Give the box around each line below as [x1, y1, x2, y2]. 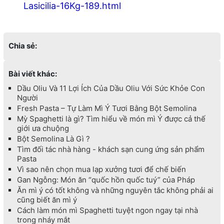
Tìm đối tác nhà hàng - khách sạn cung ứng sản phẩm [16, 144, 204, 154]
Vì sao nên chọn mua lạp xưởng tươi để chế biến [16, 164, 186, 174]
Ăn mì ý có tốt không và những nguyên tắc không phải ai [16, 185, 213, 195]
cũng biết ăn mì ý [16, 195, 77, 205]
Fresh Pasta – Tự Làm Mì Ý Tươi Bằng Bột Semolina [16, 103, 196, 113]
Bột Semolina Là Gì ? [16, 134, 90, 144]
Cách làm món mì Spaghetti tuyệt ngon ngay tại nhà [16, 205, 198, 215]
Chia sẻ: [8, 41, 37, 51]
